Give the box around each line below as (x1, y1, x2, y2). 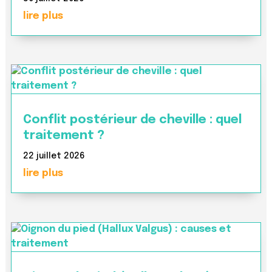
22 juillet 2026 (22, 152, 85, 161)
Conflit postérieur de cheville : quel (22, 114, 242, 127)
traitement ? (22, 129, 104, 143)
